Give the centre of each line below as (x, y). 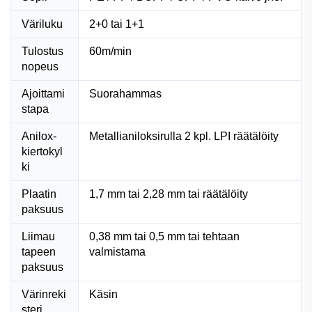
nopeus (40, 66)
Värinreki (44, 294)
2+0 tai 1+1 (117, 24)
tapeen (39, 251)
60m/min (110, 51)
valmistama (117, 251)
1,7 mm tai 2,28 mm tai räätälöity (169, 194)
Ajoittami (43, 93)
